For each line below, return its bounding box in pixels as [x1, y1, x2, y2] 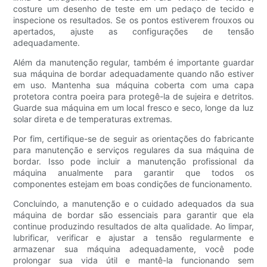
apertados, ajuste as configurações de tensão [13, 26, 254, 37]
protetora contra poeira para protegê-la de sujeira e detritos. [13, 91, 254, 102]
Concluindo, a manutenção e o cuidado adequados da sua [13, 198, 254, 209]
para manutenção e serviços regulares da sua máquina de [13, 145, 254, 156]
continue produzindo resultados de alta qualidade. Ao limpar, [13, 221, 254, 232]
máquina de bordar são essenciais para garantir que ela [13, 210, 254, 221]
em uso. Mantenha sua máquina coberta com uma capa [13, 80, 254, 91]
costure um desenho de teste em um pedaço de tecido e [13, 4, 254, 14]
